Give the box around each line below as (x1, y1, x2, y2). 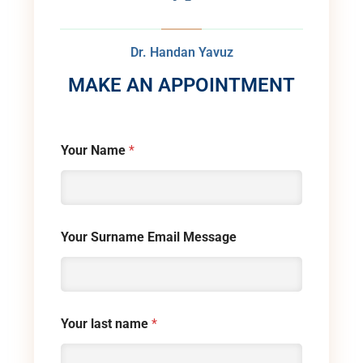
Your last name (61, 316, 152, 332)
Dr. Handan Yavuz (130, 45, 233, 61)
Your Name (61, 143, 129, 159)
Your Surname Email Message (61, 229, 237, 246)
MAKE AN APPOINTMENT (68, 74, 295, 97)
